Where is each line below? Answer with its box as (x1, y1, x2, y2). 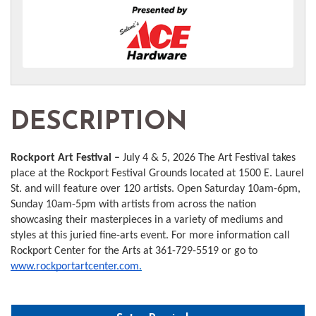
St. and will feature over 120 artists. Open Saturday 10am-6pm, (11, 183, 300, 195)
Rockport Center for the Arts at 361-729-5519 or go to (11, 245, 257, 257)
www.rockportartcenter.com (11, 260, 139, 272)
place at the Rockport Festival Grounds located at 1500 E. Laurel (11, 167, 304, 179)
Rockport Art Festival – (11, 152, 123, 164)
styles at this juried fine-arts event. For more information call (11, 229, 290, 241)
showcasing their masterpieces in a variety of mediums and (11, 214, 283, 226)
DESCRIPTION (11, 109, 187, 135)
